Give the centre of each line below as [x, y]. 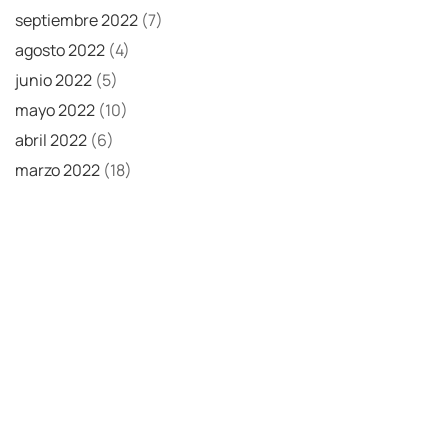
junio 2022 [53, 79]
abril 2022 [51, 139]
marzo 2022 [57, 169]
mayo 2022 [55, 109]
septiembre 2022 [76, 19]
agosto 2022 [60, 49]
